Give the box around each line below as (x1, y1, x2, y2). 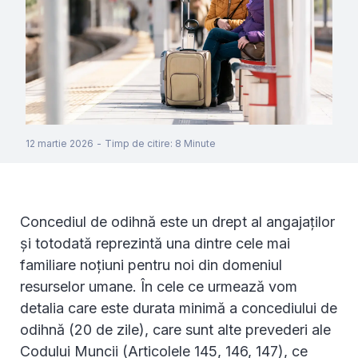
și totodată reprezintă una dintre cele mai (20, 235, 290, 253)
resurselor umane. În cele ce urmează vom (20, 278, 297, 296)
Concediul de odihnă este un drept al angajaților (20, 213, 335, 231)
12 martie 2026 (26, 137, 93, 150)
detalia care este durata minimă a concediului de (20, 300, 337, 317)
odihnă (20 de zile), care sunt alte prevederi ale (20, 321, 331, 339)
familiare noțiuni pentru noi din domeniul (20, 257, 282, 274)
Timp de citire (105, 137, 170, 150)
